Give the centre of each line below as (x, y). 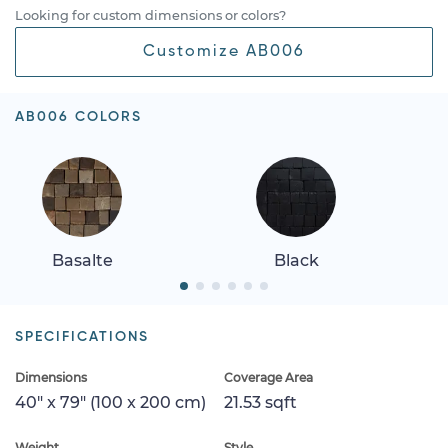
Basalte (82, 260)
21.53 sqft (260, 402)
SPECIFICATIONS (82, 336)
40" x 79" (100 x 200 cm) (110, 402)
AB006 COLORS (78, 116)
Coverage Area (268, 377)
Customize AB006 (224, 51)
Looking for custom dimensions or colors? (150, 15)
